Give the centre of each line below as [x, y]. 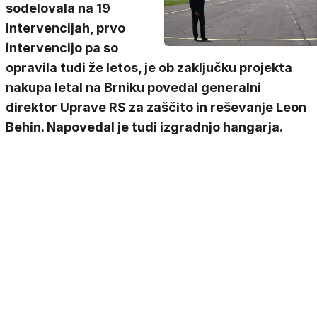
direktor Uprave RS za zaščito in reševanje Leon [156, 107]
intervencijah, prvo [65, 28]
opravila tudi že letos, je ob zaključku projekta [149, 68]
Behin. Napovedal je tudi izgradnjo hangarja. [144, 127]
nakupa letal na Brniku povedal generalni [133, 87]
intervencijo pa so [62, 48]
